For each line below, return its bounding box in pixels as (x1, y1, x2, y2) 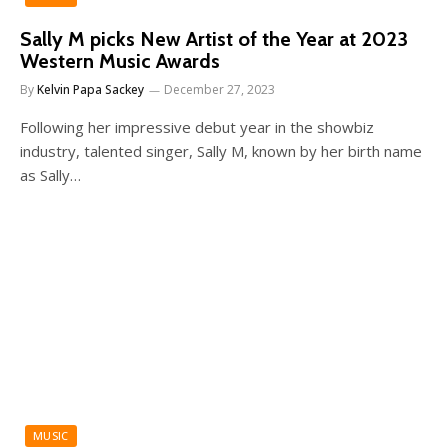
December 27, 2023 (164, 80, 275, 98)
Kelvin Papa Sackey (37, 80, 144, 98)
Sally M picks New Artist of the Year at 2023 (20, 26, 408, 51)
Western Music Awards (20, 48, 220, 73)
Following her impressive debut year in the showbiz (20, 116, 374, 137)
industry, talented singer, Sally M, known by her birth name (20, 140, 422, 161)
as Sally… (20, 164, 81, 185)
